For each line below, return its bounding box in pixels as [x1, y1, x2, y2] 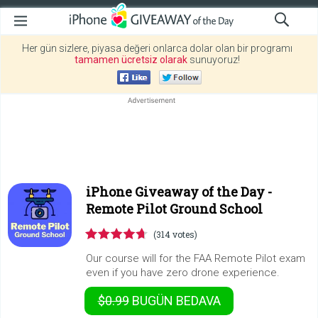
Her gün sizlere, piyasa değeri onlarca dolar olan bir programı [22, 43, 292, 54]
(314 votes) [153, 229, 197, 240]
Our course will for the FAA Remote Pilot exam [86, 252, 305, 265]
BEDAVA [175, 293, 221, 308]
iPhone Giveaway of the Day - [86, 183, 272, 200]
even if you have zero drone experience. [86, 266, 280, 279]
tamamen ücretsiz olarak [75, 54, 187, 65]
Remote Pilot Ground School [86, 200, 263, 217]
